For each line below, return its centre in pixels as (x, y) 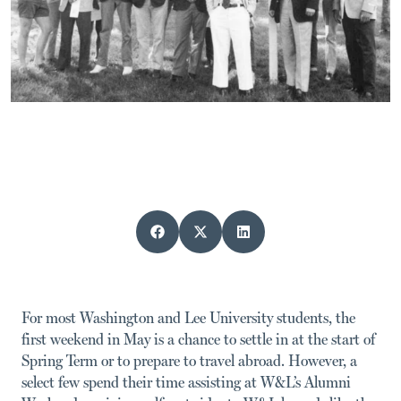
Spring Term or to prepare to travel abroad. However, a (189, 360)
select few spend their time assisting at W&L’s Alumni (186, 382)
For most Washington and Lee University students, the (188, 317)
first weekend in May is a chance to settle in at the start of (198, 339)
